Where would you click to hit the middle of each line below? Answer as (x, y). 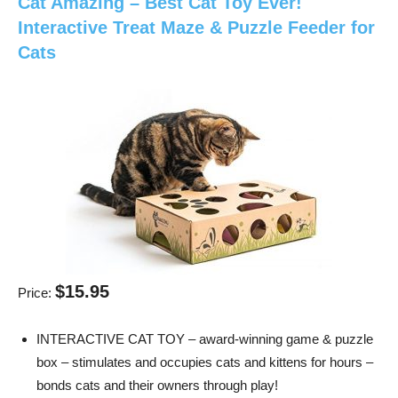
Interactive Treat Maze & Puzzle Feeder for (196, 28)
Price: (36, 293)
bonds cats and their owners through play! (157, 386)
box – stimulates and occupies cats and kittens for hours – (205, 362)
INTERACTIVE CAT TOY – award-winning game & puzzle (205, 339)
